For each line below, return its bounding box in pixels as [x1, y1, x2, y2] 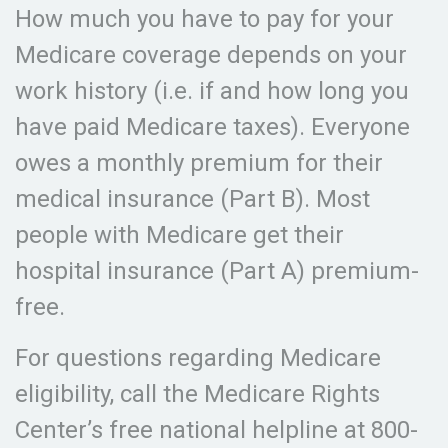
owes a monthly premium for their [15, 149, 383, 177]
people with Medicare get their [15, 221, 344, 249]
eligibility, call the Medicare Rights [15, 380, 380, 408]
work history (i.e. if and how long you [15, 77, 409, 105]
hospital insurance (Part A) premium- [15, 257, 419, 285]
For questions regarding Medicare [15, 344, 381, 372]
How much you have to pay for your [15, 5, 394, 33]
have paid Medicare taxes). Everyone [15, 113, 410, 141]
